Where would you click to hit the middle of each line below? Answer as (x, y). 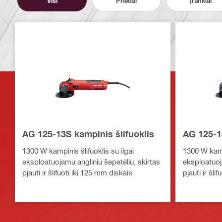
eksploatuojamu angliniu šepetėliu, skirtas (91, 162)
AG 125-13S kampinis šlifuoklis (88, 134)
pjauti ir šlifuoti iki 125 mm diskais (77, 173)
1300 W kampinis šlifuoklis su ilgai (78, 151)
